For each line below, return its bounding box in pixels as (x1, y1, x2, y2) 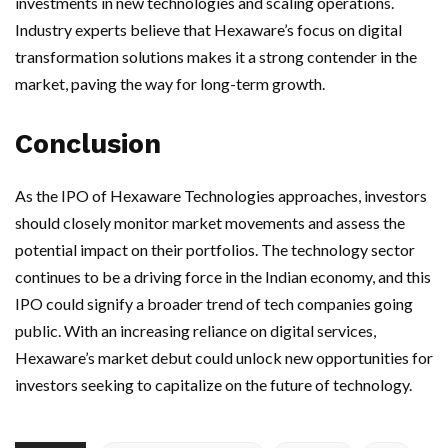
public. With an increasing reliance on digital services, (15, 321, 376, 340)
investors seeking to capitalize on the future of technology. (15, 375, 412, 394)
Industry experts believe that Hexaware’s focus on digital (15, 20, 402, 39)
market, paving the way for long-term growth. (15, 74, 325, 93)
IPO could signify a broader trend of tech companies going (15, 294, 413, 313)
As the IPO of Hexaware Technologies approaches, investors (15, 186, 427, 205)
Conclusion (15, 128, 161, 160)
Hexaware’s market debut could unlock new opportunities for (15, 348, 433, 367)
